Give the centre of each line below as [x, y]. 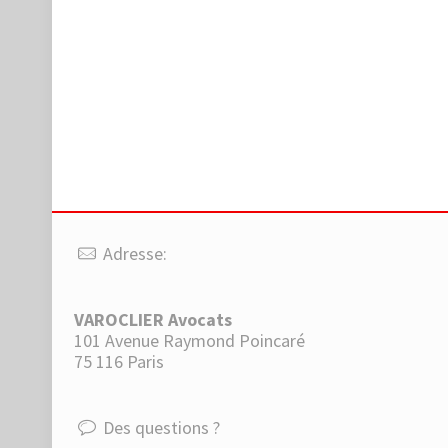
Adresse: [133, 253]
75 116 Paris [119, 361]
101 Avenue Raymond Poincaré [190, 340]
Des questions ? [160, 427]
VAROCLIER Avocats [153, 319]
